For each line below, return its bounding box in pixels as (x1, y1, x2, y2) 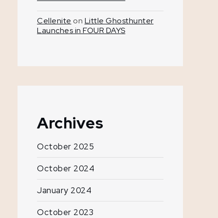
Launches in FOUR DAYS (37, 25, 126, 36)
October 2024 (37, 163, 94, 174)
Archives (37, 112, 103, 133)
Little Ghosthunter (84, 15, 154, 26)
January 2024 (37, 184, 91, 196)
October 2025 (37, 141, 94, 152)
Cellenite (37, 15, 72, 26)
